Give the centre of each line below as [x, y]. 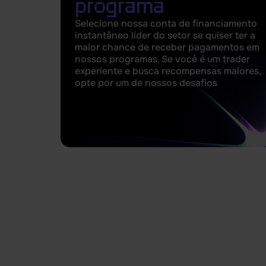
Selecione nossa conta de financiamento [166, 23]
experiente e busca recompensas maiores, [168, 71]
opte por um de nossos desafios [146, 83]
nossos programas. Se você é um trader [162, 59]
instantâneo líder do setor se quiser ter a [165, 35]
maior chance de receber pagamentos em [167, 47]
